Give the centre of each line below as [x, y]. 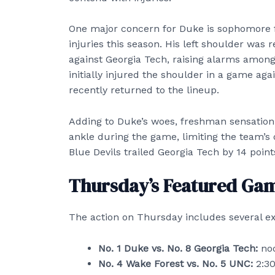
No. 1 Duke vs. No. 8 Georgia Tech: [178, 248]
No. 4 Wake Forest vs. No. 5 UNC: [176, 263]
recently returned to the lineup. [144, 90]
